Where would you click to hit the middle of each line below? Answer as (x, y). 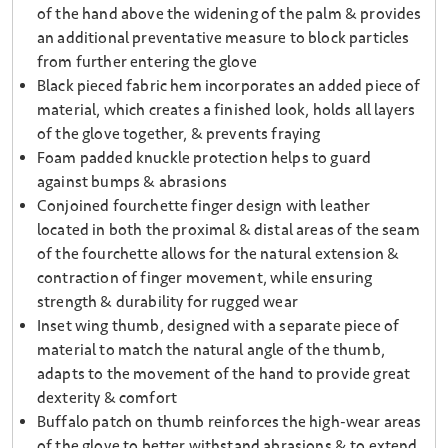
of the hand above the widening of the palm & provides (229, 14)
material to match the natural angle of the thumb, (211, 350)
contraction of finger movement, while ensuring (205, 278)
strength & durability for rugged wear (167, 302)
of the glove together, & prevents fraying (179, 134)
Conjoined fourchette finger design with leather (204, 206)
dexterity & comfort (107, 398)
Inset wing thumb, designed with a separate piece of (218, 326)
